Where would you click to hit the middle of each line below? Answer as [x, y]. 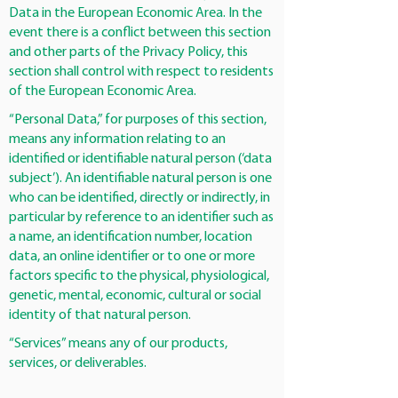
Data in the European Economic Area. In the [135, 13]
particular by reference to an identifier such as [141, 218]
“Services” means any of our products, [118, 344]
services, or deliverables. [78, 363]
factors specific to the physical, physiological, [139, 276]
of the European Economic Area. [103, 92]
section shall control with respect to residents [141, 72]
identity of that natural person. [100, 315]
